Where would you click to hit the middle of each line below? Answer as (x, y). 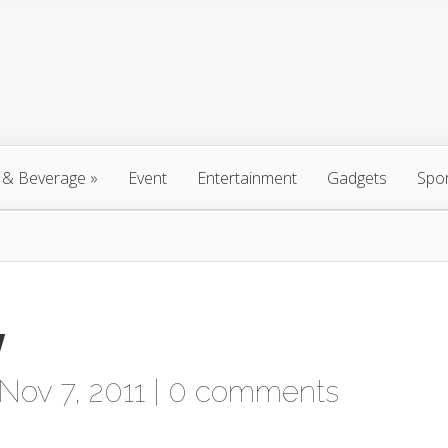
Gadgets (357, 178)
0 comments (253, 391)
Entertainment (247, 178)
